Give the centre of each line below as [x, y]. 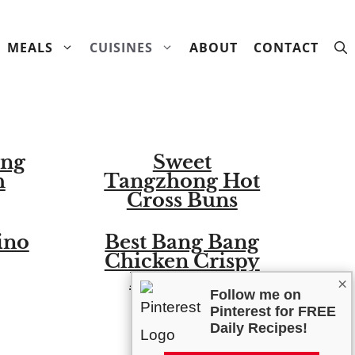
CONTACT [286, 48]
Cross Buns [182, 200]
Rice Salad [182, 280]
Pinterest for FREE [273, 312]
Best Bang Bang [182, 242]
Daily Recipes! [259, 328]
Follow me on [256, 295]
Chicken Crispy [182, 261]
